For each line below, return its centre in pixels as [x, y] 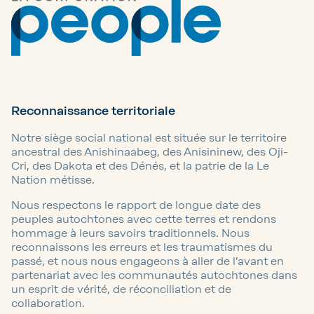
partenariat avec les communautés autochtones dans [154, 275]
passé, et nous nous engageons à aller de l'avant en [148, 261]
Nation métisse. [58, 179]
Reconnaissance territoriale [93, 110]
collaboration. [48, 303]
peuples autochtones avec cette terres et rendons [144, 219]
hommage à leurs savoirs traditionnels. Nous [130, 233]
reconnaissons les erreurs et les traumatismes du [142, 247]
